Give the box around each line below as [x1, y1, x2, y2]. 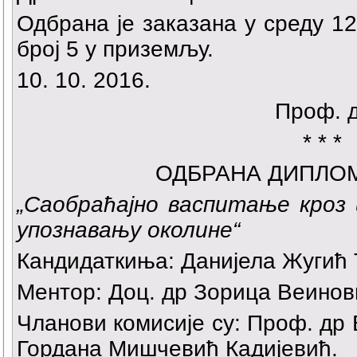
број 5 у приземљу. [17, 37, 214, 62]
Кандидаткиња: [17, 249, 175, 274]
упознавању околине [17, 218, 233, 243]
